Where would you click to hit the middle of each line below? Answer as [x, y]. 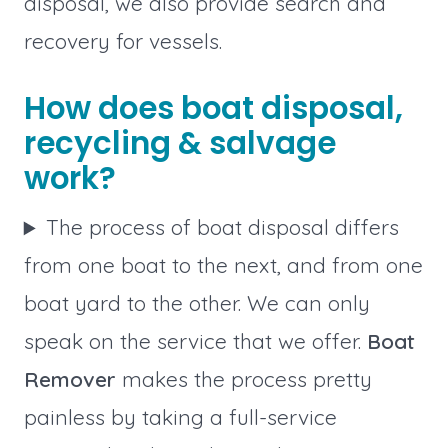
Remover [69, 379]
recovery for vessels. [122, 40]
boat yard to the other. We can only [196, 303]
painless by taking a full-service [180, 417]
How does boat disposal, [213, 107]
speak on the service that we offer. [195, 341]
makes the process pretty [243, 379]
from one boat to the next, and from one [223, 265]
